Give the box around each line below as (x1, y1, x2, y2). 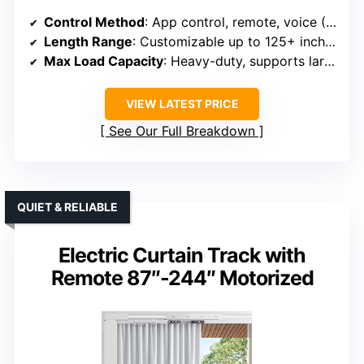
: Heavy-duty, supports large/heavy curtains (163, 53, 324, 70)
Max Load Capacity (44, 53, 163, 70)
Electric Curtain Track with (58, 243, 305, 268)
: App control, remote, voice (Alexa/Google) (145, 14, 326, 31)
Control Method (44, 14, 145, 31)
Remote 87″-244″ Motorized (50, 266, 314, 291)
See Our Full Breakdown (109, 123, 255, 140)
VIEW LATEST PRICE (125, 97, 239, 111)
